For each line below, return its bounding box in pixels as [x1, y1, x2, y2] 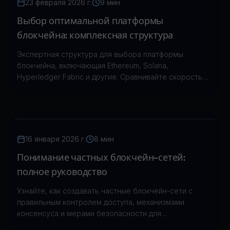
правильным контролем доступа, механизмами [17, 198, 184, 206]
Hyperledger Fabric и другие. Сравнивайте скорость [17, 72, 202, 81]
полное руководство [17, 166, 107, 178]
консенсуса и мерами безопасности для [17, 209, 161, 218]
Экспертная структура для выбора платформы [17, 50, 183, 59]
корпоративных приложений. [17, 220, 120, 229]
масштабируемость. [17, 95, 89, 104]
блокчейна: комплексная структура [17, 30, 174, 41]
